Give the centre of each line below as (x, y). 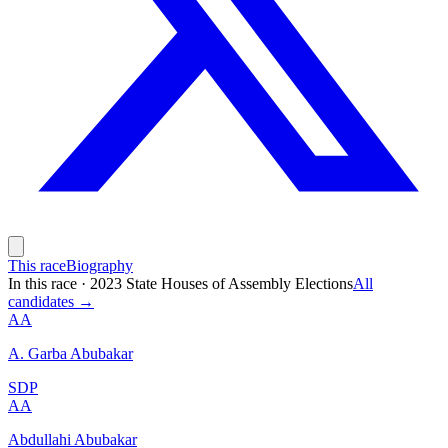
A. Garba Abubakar (70, 353)
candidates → (51, 301)
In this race (42, 283)
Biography (99, 265)
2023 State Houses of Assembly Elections (221, 283)
